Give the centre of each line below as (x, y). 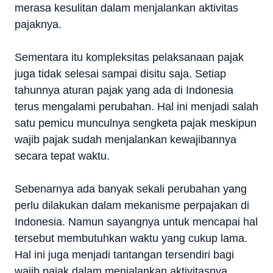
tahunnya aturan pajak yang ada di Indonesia (124, 90)
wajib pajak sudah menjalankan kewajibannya (126, 139)
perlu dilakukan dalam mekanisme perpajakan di (132, 205)
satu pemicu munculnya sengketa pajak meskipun (136, 123)
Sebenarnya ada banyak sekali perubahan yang (131, 189)
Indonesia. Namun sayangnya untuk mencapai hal (136, 222)
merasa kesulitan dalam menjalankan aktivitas (126, 8)
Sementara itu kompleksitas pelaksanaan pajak (129, 57)
